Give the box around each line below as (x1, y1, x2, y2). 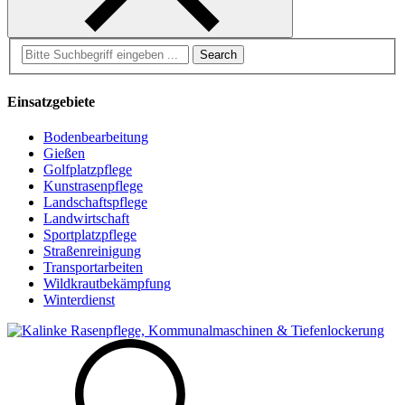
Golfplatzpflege (43, 162, 132, 178)
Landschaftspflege (43, 194, 147, 211)
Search (21, 43, 60, 60)
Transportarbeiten (43, 259, 143, 276)
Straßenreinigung (43, 243, 141, 259)
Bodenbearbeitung (43, 129, 148, 146)
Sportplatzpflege (43, 227, 137, 243)
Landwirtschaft (43, 211, 129, 227)
